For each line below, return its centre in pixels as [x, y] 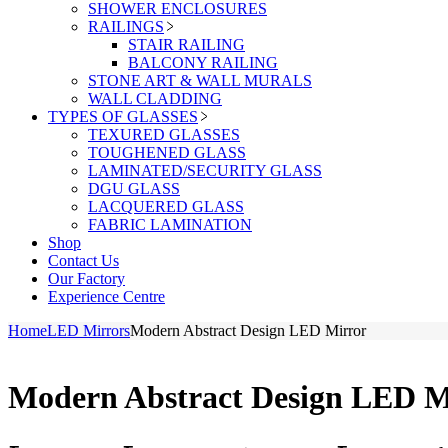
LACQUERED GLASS [166, 206]
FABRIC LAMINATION [170, 224]
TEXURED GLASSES [164, 134]
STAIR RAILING [186, 44]
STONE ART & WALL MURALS [200, 80]
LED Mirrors [88, 330]
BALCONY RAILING [203, 62]
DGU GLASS [134, 188]
